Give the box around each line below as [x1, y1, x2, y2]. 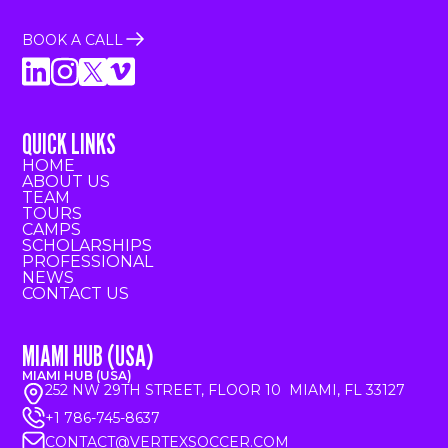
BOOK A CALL [22, 30, 124, 49]
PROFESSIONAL [22, 252, 154, 272]
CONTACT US [22, 284, 130, 304]
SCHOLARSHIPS [22, 236, 153, 256]
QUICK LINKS [22, 127, 117, 162]
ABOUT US [22, 172, 111, 192]
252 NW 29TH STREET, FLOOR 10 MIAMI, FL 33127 [45, 381, 406, 400]
